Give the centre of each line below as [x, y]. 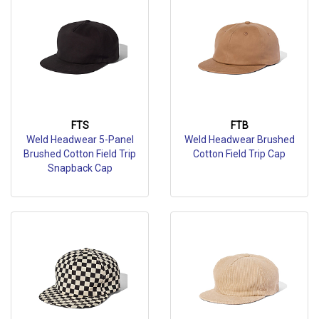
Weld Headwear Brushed [239, 140]
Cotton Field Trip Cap [239, 154]
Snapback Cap [80, 168]
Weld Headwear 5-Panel [80, 140]
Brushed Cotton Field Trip [80, 154]
